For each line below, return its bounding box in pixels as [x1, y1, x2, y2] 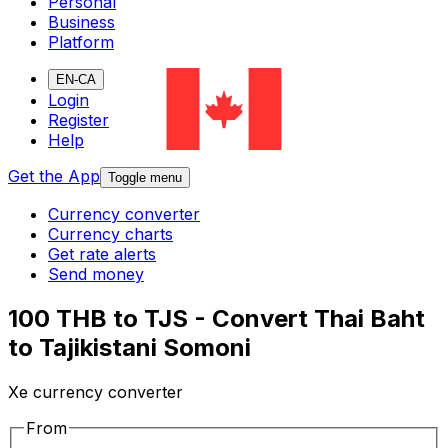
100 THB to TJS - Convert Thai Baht [8, 304, 425, 334]
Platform [48, 32, 114, 53]
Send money [48, 264, 144, 285]
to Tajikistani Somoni [8, 333, 251, 363]
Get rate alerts [48, 244, 156, 265]
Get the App [8, 166, 100, 187]
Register [48, 110, 109, 131]
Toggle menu [108, 170, 182, 186]
